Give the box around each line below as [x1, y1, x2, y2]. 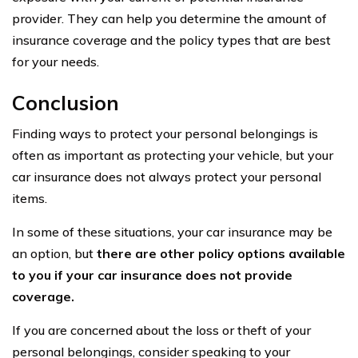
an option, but [12, 245, 93, 261]
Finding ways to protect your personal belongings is [12, 125, 318, 141]
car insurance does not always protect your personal [12, 168, 321, 185]
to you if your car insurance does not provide [12, 266, 292, 283]
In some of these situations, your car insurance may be [12, 223, 332, 240]
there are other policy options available [93, 245, 345, 261]
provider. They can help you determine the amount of [12, 10, 327, 26]
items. [12, 189, 47, 206]
